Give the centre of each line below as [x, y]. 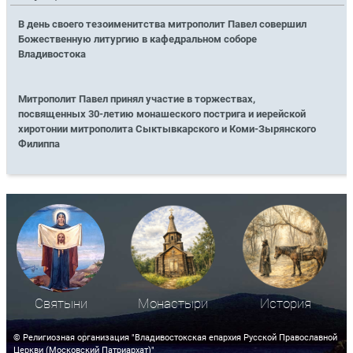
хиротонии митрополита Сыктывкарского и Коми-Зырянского [167, 129]
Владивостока [52, 54]
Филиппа [39, 144]
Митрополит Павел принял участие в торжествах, [137, 99]
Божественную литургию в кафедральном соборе [138, 39]
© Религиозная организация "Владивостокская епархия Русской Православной [175, 338]
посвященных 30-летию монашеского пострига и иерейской [162, 114]
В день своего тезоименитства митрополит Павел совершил [163, 24]
